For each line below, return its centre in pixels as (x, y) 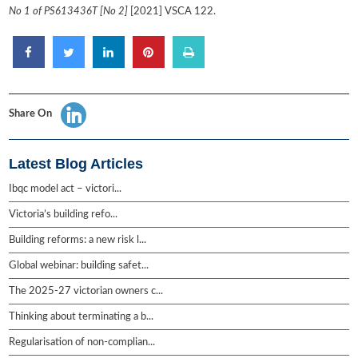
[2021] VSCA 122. (173, 12)
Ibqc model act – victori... (66, 189)
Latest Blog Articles (76, 164)
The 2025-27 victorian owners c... (86, 292)
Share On (31, 114)
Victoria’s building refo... (64, 215)
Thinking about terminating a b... (82, 317)
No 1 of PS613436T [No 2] (70, 12)
